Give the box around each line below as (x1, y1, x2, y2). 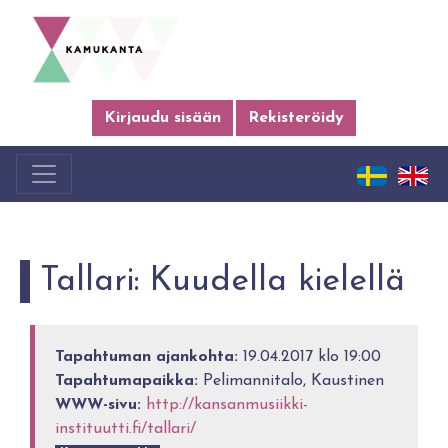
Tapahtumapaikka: (55, 373, 199, 389)
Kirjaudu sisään (104, 110, 221, 126)
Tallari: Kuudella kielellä (40, 265, 405, 298)
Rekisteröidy (248, 110, 344, 126)
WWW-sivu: (55, 397, 142, 413)
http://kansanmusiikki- (146, 397, 309, 413)
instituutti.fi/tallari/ (55, 421, 197, 437)
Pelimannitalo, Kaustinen (198, 373, 385, 389)
